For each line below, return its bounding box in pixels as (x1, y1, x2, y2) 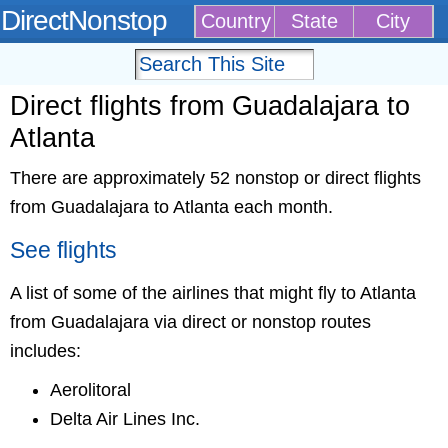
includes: (10, 341, 81, 361)
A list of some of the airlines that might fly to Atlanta (10, 283, 416, 303)
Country (201, 10, 271, 32)
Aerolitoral (50, 380, 131, 400)
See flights (10, 238, 117, 263)
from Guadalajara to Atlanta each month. (10, 197, 333, 217)
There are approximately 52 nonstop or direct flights (10, 168, 421, 188)
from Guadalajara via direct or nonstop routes (10, 312, 371, 332)
